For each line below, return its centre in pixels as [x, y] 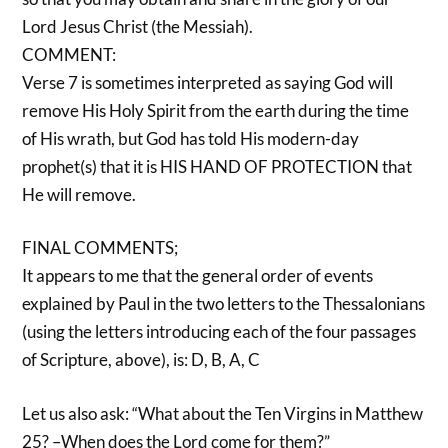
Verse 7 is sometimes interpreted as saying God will [208, 82]
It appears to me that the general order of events [198, 276]
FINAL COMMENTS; [100, 248]
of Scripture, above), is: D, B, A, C [141, 360]
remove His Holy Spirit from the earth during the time [216, 110]
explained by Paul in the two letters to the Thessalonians [224, 304]
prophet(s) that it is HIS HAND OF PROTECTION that [217, 166]
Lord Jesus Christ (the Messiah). [138, 26]
